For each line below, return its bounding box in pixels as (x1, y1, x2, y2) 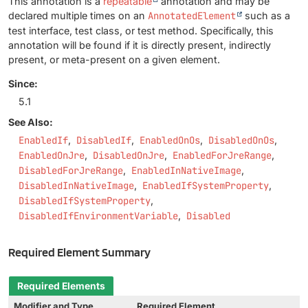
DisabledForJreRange (19, 164, 123, 177)
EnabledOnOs (140, 133, 200, 146)
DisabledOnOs (208, 133, 274, 146)
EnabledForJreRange (173, 148, 272, 162)
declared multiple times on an (8, 10, 148, 22)
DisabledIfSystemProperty (19, 194, 151, 207)
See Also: (8, 115, 53, 128)
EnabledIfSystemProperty (142, 179, 269, 192)
